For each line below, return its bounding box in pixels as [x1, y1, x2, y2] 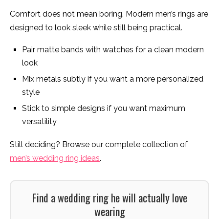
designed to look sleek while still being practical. [10, 23, 182, 33]
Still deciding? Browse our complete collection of [10, 140, 188, 150]
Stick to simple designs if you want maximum [22, 104, 185, 113]
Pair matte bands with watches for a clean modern [22, 45, 204, 55]
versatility [22, 117, 57, 127]
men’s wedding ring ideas [10, 153, 100, 163]
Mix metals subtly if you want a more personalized [22, 74, 203, 84]
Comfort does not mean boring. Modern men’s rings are [10, 9, 208, 19]
